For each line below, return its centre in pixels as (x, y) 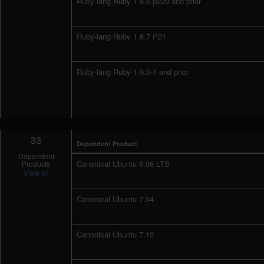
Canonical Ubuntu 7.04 (115, 199)
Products (36, 164)
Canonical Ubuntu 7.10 (115, 234)
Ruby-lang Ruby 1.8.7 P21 (122, 36)
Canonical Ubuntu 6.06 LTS (123, 164)
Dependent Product (107, 143)
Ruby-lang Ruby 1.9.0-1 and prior (133, 72)
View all (36, 172)
